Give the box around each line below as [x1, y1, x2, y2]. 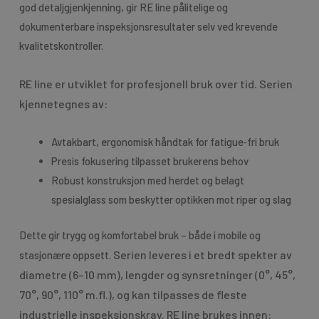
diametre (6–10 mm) [19, 267, 120, 281]
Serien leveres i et [113, 247, 205, 261]
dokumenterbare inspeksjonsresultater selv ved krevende [19, 19, 278, 33]
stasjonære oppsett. [19, 248, 113, 261]
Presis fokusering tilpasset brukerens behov [51, 155, 249, 168]
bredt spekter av [204, 247, 292, 261]
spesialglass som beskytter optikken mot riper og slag [51, 193, 291, 206]
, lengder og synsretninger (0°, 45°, [120, 267, 296, 281]
